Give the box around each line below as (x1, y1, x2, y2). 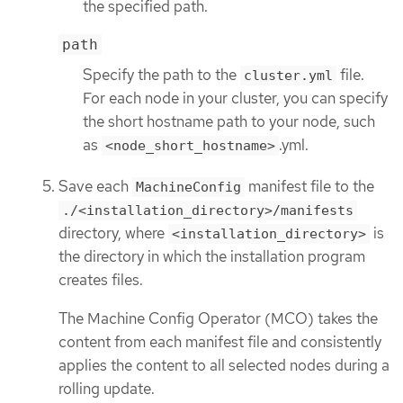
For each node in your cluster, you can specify (83, 88, 388, 109)
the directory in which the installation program (58, 246, 365, 267)
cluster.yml (244, 67, 333, 85)
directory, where (58, 223, 168, 244)
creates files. (58, 270, 143, 291)
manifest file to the (245, 176, 374, 197)
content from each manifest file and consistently (58, 331, 381, 352)
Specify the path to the (83, 65, 240, 85)
